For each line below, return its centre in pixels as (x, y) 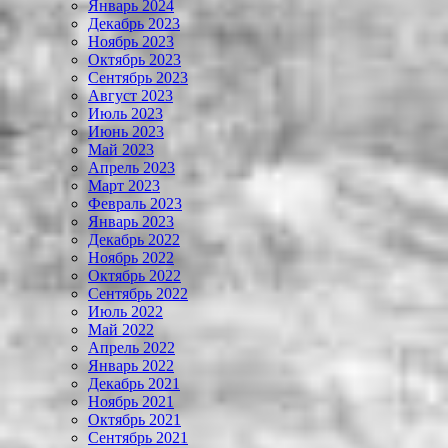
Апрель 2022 (131, 348)
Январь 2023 (131, 222)
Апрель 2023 (131, 168)
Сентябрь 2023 (138, 78)
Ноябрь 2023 (131, 42)
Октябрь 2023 (134, 60)
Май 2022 (121, 330)
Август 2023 (130, 96)
